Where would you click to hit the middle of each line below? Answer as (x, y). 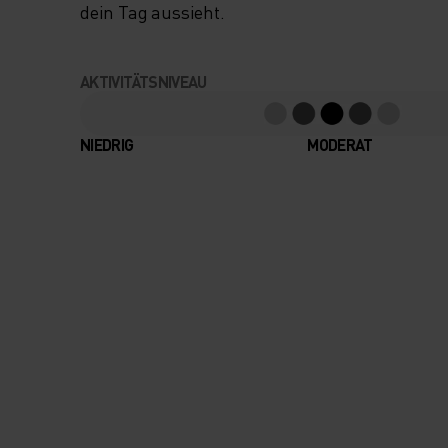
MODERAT (340, 145)
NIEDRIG (107, 145)
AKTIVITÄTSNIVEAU (143, 82)
